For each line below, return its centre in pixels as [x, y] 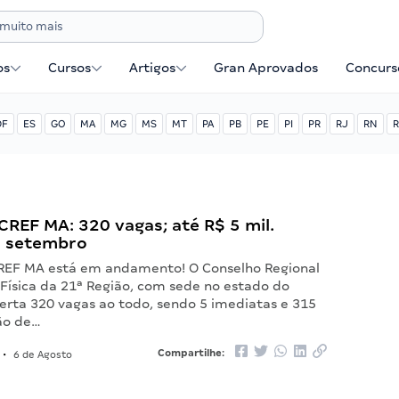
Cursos [70, 68]
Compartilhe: [192, 353]
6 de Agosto [42, 354]
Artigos [153, 68]
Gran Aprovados [266, 68]
